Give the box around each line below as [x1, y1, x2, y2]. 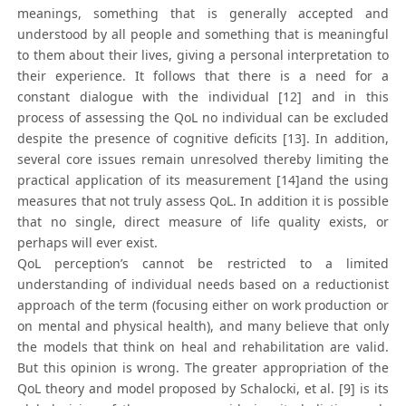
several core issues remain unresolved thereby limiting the [17, 150, 389, 169]
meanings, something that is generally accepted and [17, 5, 389, 23]
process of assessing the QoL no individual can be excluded [17, 109, 389, 127]
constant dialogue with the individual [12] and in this [17, 88, 389, 106]
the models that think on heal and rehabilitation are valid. [17, 338, 389, 356]
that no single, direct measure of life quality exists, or [17, 213, 389, 231]
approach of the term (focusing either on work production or [17, 296, 389, 314]
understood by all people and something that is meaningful [17, 25, 389, 43]
